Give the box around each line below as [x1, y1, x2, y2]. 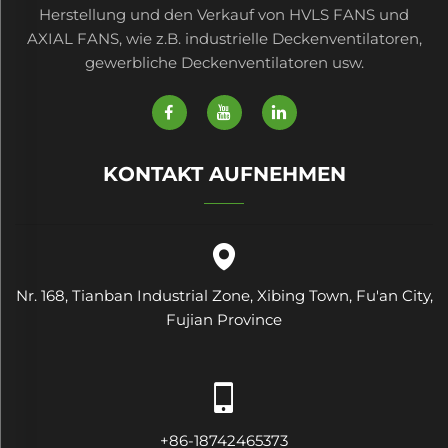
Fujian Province [166, 309, 282, 329]
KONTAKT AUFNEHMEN [102, 161, 346, 186]
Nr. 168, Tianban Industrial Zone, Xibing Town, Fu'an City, [15, 285, 433, 305]
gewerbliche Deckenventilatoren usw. [84, 52, 364, 72]
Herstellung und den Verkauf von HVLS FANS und [39, 4, 409, 24]
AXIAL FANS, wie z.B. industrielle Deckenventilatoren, [26, 28, 422, 48]
